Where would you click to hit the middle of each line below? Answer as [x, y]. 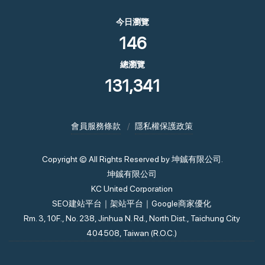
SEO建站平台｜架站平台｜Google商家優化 [132, 203]
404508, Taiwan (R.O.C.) [132, 233]
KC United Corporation [132, 189]
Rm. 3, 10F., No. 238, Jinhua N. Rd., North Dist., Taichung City [132, 218]
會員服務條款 [96, 126]
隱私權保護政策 [164, 126]
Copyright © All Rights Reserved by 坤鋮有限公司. [132, 159]
